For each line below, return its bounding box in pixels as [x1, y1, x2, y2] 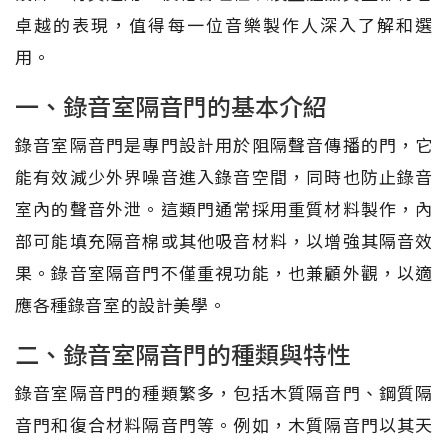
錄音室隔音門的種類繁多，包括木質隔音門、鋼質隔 [15, 379, 433, 405]
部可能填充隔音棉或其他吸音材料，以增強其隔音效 [15, 227, 433, 253]
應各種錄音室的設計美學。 [15, 291, 227, 317]
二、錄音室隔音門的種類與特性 [15, 335, 351, 371]
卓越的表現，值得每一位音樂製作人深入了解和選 [15, 11, 433, 37]
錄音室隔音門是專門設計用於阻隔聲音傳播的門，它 [15, 131, 433, 157]
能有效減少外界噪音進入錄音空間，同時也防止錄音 [15, 163, 433, 189]
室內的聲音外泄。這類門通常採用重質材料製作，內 [15, 195, 433, 221]
